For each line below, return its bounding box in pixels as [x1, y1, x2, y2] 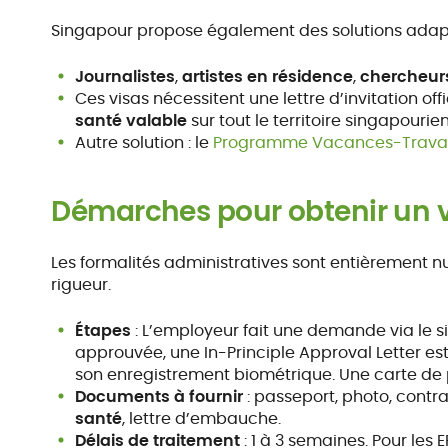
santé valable [75, 109, 188, 132]
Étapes [75, 319, 132, 342]
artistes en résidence [182, 65, 354, 88]
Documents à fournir [75, 385, 244, 408]
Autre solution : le [75, 131, 214, 154]
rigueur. [51, 273, 112, 296]
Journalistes [75, 65, 176, 88]
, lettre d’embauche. [122, 407, 282, 430]
